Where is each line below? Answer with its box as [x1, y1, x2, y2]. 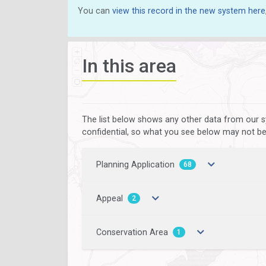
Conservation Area [96, 227, 168, 237]
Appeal [96, 194, 123, 204]
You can [78, 5, 112, 15]
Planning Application [96, 160, 175, 170]
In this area [82, 54, 176, 77]
